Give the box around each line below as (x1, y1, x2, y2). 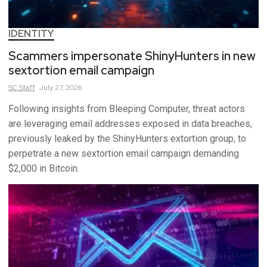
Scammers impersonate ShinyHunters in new (8, 48, 256, 64)
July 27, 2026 (39, 82, 82, 92)
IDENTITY (8, 27, 54, 40)
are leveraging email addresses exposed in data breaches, (8, 117, 252, 129)
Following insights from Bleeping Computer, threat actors (8, 103, 245, 114)
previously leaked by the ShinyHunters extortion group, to (8, 132, 246, 144)
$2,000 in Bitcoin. (8, 162, 79, 174)
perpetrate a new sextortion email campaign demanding (8, 147, 239, 159)
